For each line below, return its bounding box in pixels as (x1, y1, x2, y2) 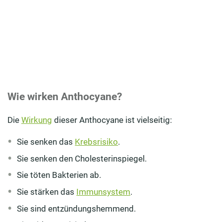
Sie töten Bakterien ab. (17, 170, 102, 180)
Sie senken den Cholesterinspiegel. (17, 153, 147, 164)
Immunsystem (76, 187, 131, 197)
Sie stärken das (17, 187, 77, 197)
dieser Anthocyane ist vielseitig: (52, 115, 172, 125)
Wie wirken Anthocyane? (7, 91, 122, 103)
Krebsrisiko (75, 137, 118, 147)
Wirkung (21, 115, 52, 125)
